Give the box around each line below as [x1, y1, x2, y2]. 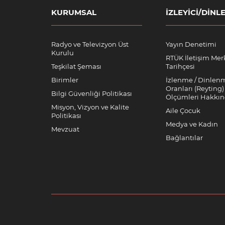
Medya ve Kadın [166, 120, 218, 128]
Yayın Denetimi [166, 40, 216, 48]
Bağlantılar [166, 134, 203, 142]
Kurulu [51, 49, 74, 57]
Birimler [51, 76, 78, 84]
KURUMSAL [51, 8, 96, 17]
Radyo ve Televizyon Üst [51, 40, 129, 48]
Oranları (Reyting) [166, 84, 224, 92]
